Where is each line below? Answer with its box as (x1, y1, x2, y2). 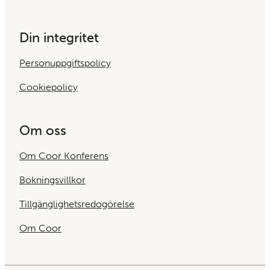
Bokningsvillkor (19, 174, 86, 186)
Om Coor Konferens (19, 150, 108, 162)
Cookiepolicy (19, 81, 78, 93)
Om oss (19, 122, 66, 139)
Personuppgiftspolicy (19, 57, 111, 69)
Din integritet (19, 30, 99, 46)
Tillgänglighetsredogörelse (19, 198, 134, 210)
